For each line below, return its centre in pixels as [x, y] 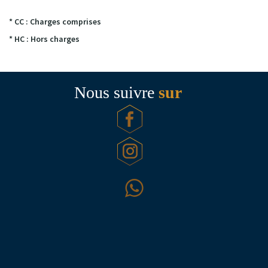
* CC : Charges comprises [55, 22]
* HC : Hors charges [44, 39]
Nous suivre [116, 93]
